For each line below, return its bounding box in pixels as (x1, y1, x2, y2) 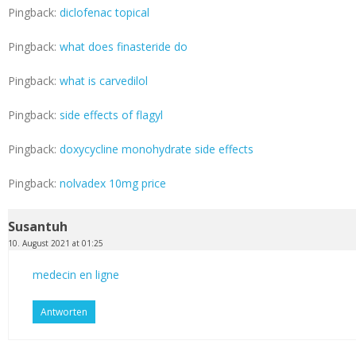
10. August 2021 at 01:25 (8, 238, 103, 250)
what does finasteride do (60, 39, 188, 55)
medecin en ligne (33, 267, 119, 283)
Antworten (41, 305, 87, 319)
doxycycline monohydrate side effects (60, 141, 253, 157)
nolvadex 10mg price (60, 176, 166, 192)
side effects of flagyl (60, 107, 163, 123)
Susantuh (8, 218, 68, 236)
